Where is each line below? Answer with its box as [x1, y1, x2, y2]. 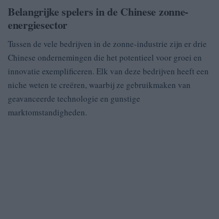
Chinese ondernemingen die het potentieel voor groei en [8, 51, 202, 63]
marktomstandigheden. [8, 106, 87, 118]
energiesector [8, 16, 68, 33]
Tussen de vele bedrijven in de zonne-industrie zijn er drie [8, 38, 207, 49]
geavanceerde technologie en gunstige [8, 92, 140, 104]
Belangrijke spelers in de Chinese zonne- [8, 3, 189, 20]
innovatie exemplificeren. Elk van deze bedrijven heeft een [8, 65, 209, 77]
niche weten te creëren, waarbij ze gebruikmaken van [8, 79, 191, 90]
